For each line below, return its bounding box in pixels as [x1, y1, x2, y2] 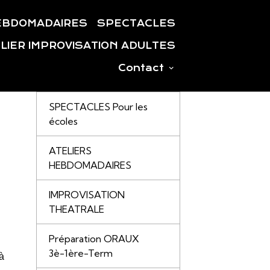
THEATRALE [48, 203, 104, 215]
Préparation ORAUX [48, 233, 139, 245]
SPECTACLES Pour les [48, 101, 148, 113]
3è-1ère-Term [48, 247, 113, 259]
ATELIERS [48, 145, 92, 157]
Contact [118, 62, 167, 74]
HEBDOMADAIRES [48, 159, 131, 171]
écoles [48, 115, 78, 127]
